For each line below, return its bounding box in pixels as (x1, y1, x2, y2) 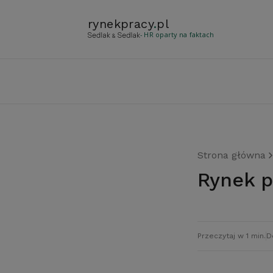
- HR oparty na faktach (140, 30, 214, 39)
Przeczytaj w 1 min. (197, 232, 266, 240)
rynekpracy (88, 16, 154, 31)
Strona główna (197, 149, 266, 161)
